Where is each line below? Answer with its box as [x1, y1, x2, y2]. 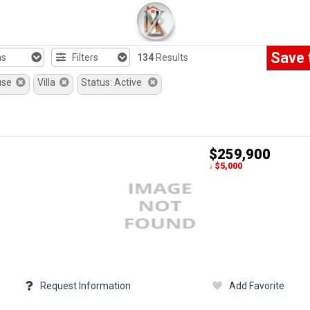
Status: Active [81, 77, 148, 88]
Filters [67, 52, 98, 63]
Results [153, 52, 188, 63]
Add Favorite [228, 280, 284, 291]
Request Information [40, 280, 131, 291]
